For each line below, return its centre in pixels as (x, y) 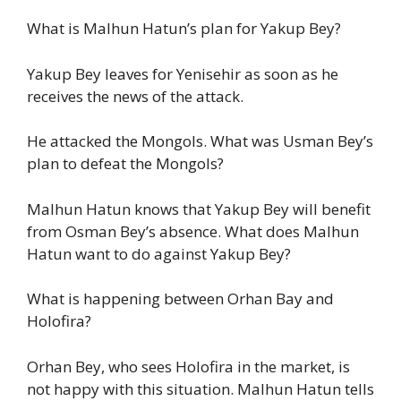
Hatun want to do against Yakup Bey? (159, 253)
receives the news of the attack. (135, 96)
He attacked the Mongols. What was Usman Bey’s (200, 141)
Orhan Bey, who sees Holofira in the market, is (188, 366)
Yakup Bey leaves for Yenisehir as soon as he (183, 73)
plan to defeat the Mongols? (125, 163)
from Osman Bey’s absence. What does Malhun (193, 231)
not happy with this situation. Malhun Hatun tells (200, 388)
